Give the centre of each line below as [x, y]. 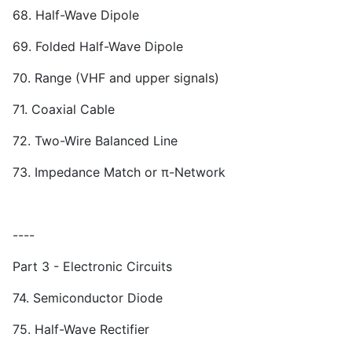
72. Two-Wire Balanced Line [95, 141]
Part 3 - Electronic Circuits [92, 267]
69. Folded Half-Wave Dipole [98, 47]
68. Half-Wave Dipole [76, 15]
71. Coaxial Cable [64, 110]
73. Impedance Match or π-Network [119, 172]
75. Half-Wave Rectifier [81, 330]
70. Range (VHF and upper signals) [116, 78]
